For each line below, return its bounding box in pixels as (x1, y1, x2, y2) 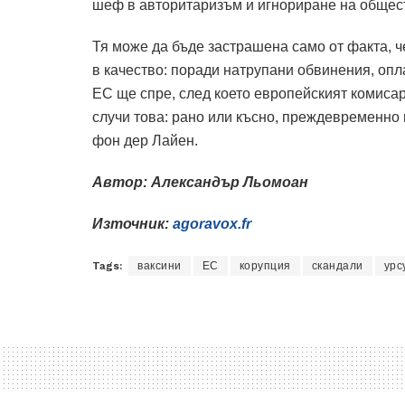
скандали (311, 259, 363, 272)
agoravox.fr (173, 215, 251, 231)
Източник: (92, 215, 173, 231)
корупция (239, 259, 291, 272)
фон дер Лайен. (92, 132, 198, 148)
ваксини (137, 259, 182, 272)
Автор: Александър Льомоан (92, 174, 312, 190)
